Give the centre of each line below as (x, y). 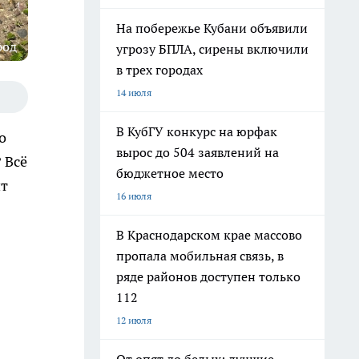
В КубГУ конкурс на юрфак (197, 131)
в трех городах (159, 70)
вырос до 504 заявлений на (198, 152)
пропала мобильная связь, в (200, 256)
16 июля (134, 196)
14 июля (134, 93)
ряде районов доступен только (208, 276)
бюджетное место (170, 173)
